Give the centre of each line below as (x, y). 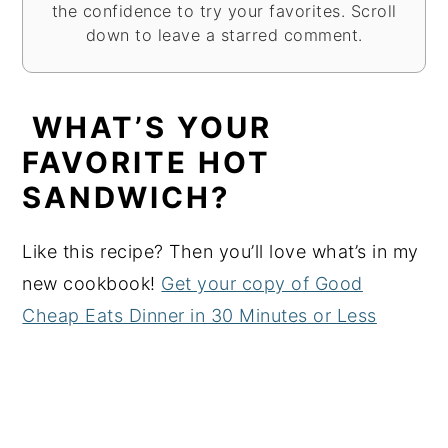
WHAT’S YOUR (147, 127)
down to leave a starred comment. (224, 34)
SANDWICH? (126, 197)
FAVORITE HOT (147, 162)
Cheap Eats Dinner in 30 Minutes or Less (199, 315)
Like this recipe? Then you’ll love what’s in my (220, 251)
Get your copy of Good (262, 283)
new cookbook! (92, 283)
